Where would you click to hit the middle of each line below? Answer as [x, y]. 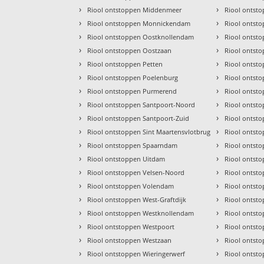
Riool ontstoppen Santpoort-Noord [141, 105]
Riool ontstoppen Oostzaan [130, 51]
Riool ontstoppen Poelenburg [133, 78]
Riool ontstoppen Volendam [131, 186]
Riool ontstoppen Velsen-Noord [136, 173]
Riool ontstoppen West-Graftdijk [137, 200]
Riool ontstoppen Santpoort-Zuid [138, 118]
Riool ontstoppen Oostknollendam [141, 37]
